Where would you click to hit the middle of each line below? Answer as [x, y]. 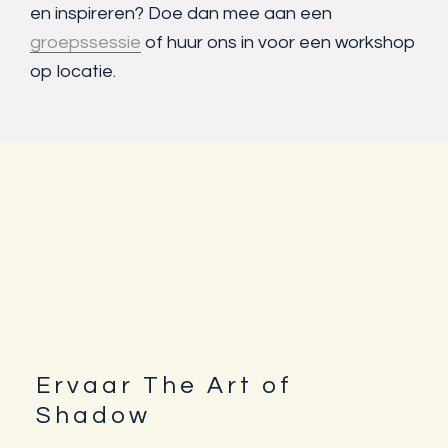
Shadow [93, 415]
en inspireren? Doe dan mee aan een [181, 14]
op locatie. [73, 72]
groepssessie [85, 43]
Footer [92, 394]
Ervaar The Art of [164, 385]
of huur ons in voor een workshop [278, 43]
